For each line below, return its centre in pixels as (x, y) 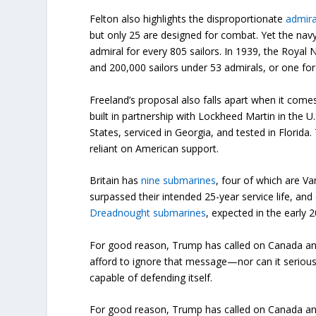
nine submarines (179, 181)
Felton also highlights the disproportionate (188, 19)
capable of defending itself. (151, 277)
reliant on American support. (154, 148)
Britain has (116, 181)
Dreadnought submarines (148, 213)
